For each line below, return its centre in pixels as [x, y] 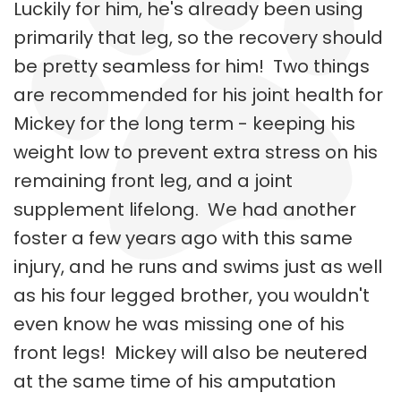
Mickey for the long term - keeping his [184, 123]
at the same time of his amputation [175, 381]
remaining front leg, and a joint [153, 180]
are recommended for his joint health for [198, 94]
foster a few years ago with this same [183, 238]
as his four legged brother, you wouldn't [192, 295]
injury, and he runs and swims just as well [198, 266]
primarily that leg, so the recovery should [198, 37]
